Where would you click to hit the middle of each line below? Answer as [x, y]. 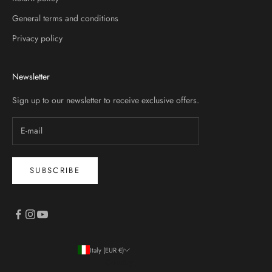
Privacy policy [37, 38]
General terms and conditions [65, 18]
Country [119, 262]
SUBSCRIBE [55, 171]
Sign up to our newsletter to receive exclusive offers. [106, 100]
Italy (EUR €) [107, 250]
